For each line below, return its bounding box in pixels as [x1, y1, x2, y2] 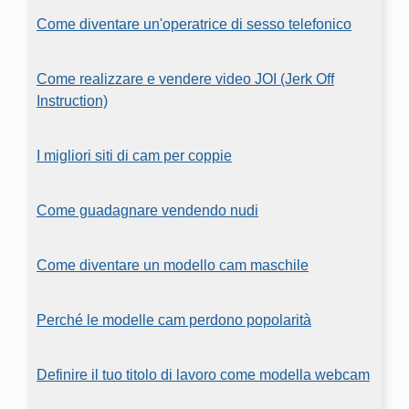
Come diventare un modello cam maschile [37, 257, 309, 273]
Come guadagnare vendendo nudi [37, 203, 258, 218]
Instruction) [37, 93, 108, 109]
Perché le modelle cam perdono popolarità [37, 312, 311, 328]
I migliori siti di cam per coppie [37, 148, 232, 163]
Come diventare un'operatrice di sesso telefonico [37, 16, 351, 32]
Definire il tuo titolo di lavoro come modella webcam [37, 367, 370, 383]
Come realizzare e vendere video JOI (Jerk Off [37, 71, 334, 87]
